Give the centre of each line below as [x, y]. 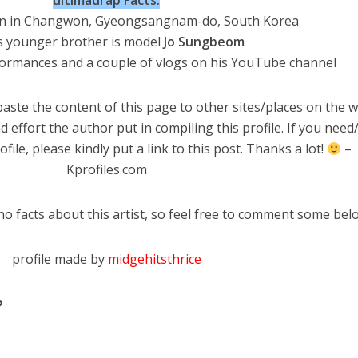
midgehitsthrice [154, 259]
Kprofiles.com [106, 169]
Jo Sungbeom [205, 42]
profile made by [60, 259]
